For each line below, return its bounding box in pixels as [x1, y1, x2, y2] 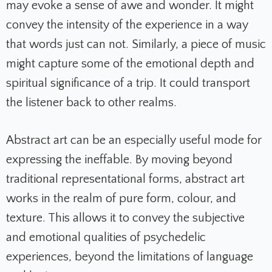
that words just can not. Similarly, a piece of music [6, 38, 266, 52]
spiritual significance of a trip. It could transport [6, 76, 250, 90]
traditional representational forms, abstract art [6, 172, 245, 186]
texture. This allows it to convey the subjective [6, 211, 245, 225]
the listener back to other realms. [6, 96, 177, 110]
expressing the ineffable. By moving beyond [6, 153, 233, 167]
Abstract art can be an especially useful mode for [6, 134, 262, 148]
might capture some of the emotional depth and [6, 57, 254, 71]
